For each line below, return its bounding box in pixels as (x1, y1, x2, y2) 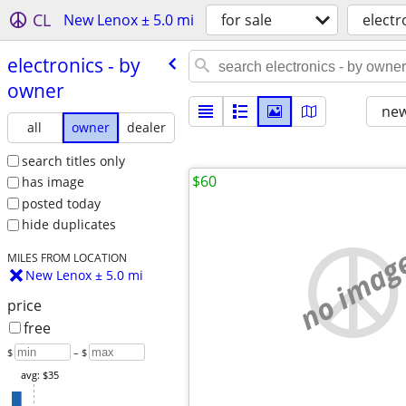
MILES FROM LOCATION (6, 250, 127, 266)
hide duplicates (21, 216, 116, 234)
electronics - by (6, 52, 140, 78)
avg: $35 (20, 368, 59, 382)
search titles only (21, 151, 125, 169)
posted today (21, 194, 101, 212)
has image (21, 173, 84, 191)
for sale (221, 10, 272, 30)
